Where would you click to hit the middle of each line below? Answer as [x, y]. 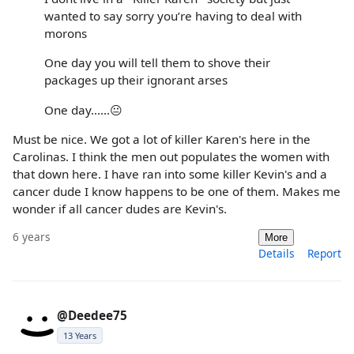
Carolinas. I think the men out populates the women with [171, 156]
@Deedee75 [92, 315]
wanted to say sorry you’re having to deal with [173, 16]
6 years [32, 236]
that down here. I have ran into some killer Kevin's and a [170, 173]
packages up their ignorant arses [136, 80]
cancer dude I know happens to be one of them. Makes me [177, 191]
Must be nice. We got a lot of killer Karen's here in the [162, 139]
